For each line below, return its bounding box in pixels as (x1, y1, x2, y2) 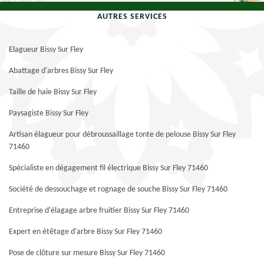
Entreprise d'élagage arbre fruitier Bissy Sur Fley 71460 (9, 206, 189, 215)
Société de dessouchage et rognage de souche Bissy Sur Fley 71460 (9, 185, 227, 194)
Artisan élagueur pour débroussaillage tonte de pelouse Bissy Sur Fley (9, 130, 236, 139)
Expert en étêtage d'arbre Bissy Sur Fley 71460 (9, 227, 162, 236)
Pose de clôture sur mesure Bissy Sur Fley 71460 (9, 249, 165, 258)
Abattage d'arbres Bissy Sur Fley (9, 67, 113, 75)
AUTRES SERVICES (97, 12, 167, 21)
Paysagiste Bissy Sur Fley (9, 109, 88, 118)
